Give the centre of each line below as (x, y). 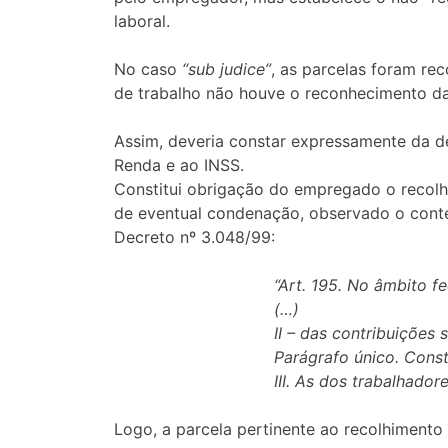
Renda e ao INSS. (179, 165)
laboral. (142, 21)
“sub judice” (224, 69)
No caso (145, 69)
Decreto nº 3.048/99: (194, 237)
